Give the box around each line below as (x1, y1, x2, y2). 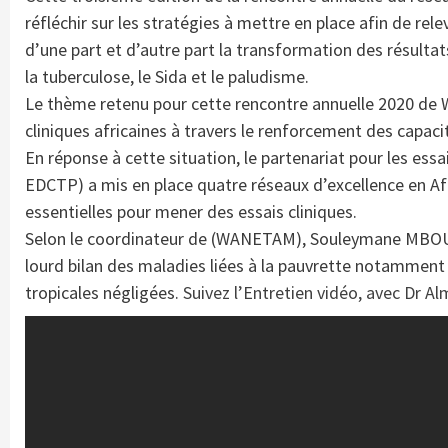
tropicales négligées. (25, 280, 183, 304)
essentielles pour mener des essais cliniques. (25, 199, 357, 223)
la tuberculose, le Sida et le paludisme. (25, 64, 309, 88)
